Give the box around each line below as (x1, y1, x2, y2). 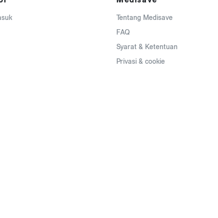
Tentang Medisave (116, 13, 173, 22)
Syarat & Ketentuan (116, 42, 178, 52)
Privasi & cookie (116, 57, 165, 66)
